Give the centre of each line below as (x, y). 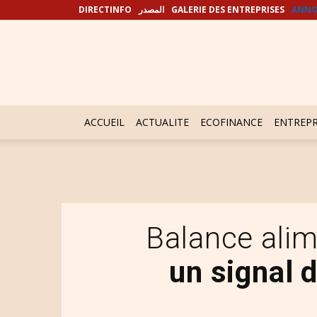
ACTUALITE (162, 122)
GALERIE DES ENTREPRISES (228, 10)
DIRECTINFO (105, 10)
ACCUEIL (104, 122)
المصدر (151, 10)
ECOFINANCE (231, 122)
